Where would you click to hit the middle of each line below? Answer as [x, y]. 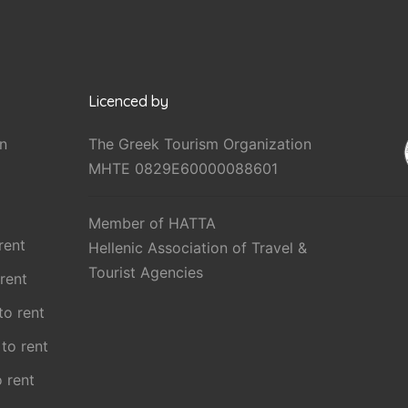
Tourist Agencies [145, 272]
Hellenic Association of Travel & [197, 248]
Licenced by [128, 101]
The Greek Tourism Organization [199, 144]
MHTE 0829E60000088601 [183, 168]
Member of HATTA [152, 223]
